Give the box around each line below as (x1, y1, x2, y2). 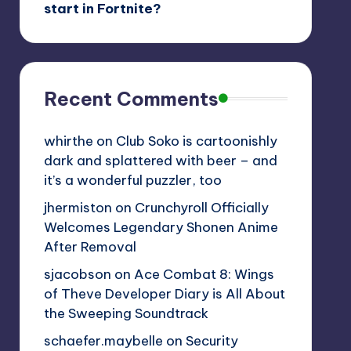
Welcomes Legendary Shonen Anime (43, 218, 278, 236)
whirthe (43, 132, 93, 150)
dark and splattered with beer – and (43, 151, 277, 169)
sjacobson (43, 265, 111, 283)
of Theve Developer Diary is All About (43, 284, 285, 302)
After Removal (43, 237, 136, 255)
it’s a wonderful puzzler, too (43, 171, 222, 189)
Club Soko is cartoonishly (115, 132, 277, 150)
